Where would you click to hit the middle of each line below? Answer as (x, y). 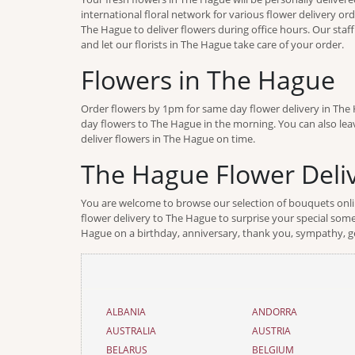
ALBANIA (126, 312)
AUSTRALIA (131, 331)
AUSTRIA (272, 331)
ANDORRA (275, 312)
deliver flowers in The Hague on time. (168, 139)
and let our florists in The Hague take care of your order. (212, 44)
